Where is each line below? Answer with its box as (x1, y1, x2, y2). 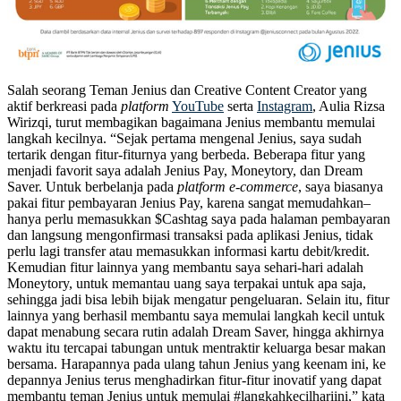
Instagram (257, 98, 312, 114)
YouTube (172, 98, 224, 114)
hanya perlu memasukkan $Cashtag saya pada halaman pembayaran (7, 210, 390, 226)
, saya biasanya (298, 178, 383, 194)
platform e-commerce (177, 178, 298, 194)
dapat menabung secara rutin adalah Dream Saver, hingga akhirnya (7, 323, 384, 339)
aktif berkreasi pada (7, 98, 121, 114)
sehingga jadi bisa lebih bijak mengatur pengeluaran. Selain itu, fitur (7, 291, 389, 307)
